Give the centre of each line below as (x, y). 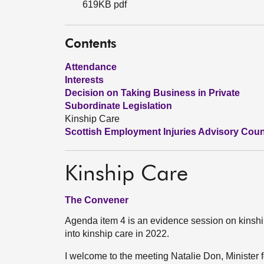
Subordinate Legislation (118, 106)
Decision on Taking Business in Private (152, 93)
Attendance (91, 67)
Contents (91, 44)
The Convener (97, 200)
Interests (84, 80)
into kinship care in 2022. (117, 234)
